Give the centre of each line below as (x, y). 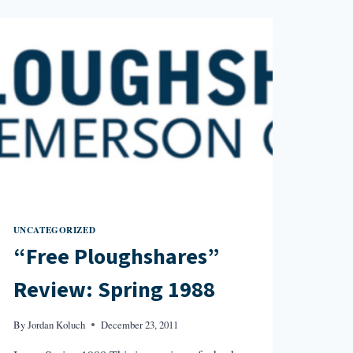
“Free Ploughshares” (116, 257)
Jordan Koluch (56, 325)
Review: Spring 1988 (114, 290)
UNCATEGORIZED (54, 229)
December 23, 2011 (139, 325)
